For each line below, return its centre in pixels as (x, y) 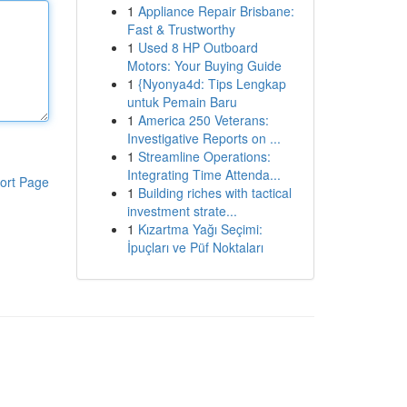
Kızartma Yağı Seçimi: (200, 229)
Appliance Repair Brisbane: (216, 11)
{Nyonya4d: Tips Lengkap (212, 84)
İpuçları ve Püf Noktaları (195, 247)
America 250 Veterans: (203, 120)
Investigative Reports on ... (203, 138)
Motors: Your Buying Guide (204, 65)
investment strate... (182, 211)
